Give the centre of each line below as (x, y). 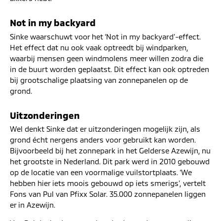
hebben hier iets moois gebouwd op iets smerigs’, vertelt (108, 183)
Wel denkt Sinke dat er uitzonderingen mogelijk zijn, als (105, 129)
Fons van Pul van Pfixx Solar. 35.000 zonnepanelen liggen (108, 194)
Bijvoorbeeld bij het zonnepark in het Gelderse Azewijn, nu (110, 151)
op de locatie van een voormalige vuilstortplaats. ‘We (101, 172)
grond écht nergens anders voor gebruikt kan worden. (103, 140)
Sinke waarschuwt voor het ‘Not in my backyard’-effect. (105, 36)
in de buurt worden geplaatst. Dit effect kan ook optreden (110, 69)
